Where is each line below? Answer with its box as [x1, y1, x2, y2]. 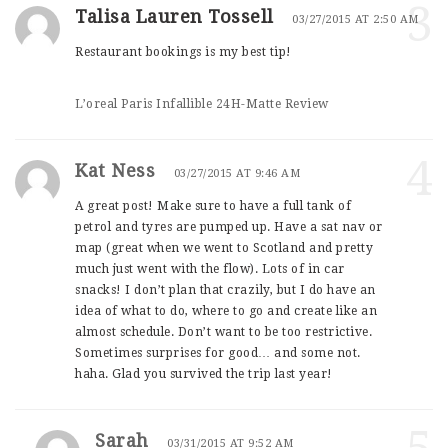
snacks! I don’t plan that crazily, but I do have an [75, 282, 376, 297]
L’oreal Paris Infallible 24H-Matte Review [75, 96, 329, 111]
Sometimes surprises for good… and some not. [75, 345, 361, 360]
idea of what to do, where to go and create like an [75, 303, 377, 318]
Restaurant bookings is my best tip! [75, 44, 292, 59]
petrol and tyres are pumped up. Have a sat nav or [75, 219, 383, 234]
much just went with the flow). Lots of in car [75, 261, 345, 276]
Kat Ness [75, 159, 155, 181]
